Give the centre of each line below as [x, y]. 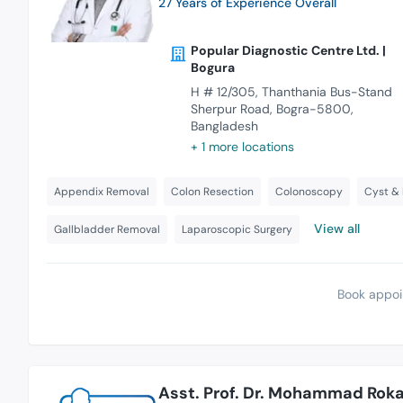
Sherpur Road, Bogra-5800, [272, 108]
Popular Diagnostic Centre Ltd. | [288, 50]
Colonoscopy [309, 191]
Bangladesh [224, 125]
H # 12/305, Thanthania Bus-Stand [291, 91]
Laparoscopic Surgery [237, 229]
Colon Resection [212, 191]
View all [337, 228]
